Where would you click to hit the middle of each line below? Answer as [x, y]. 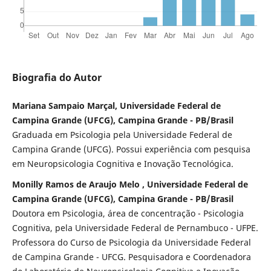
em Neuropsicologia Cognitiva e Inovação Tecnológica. [122, 164]
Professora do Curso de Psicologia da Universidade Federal [131, 243]
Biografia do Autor [57, 78]
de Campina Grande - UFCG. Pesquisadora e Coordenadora [131, 257]
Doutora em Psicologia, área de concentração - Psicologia [128, 214]
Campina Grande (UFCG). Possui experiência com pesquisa [131, 149]
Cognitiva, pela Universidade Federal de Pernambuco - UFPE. [135, 228]
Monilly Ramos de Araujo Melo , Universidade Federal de [130, 184]
